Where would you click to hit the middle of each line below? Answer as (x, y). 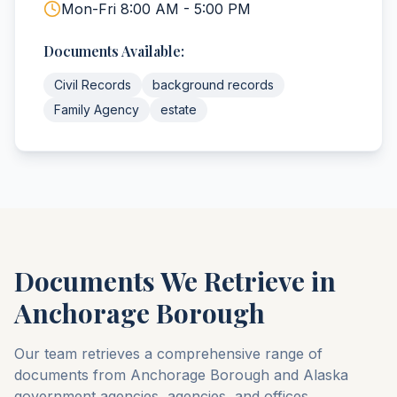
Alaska (326, 375)
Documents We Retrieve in (175, 281)
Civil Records (93, 85)
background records (213, 85)
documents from (72, 375)
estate (179, 109)
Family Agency (97, 109)
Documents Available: (114, 51)
